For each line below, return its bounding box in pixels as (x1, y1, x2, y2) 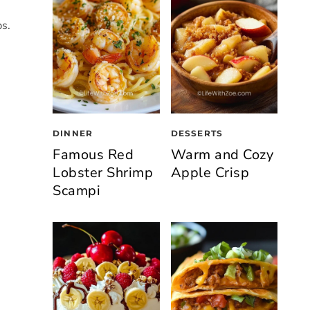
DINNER (53, 127, 93, 138)
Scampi (53, 181, 100, 200)
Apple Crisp (170, 163, 249, 182)
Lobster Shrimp (53, 163, 153, 182)
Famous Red (53, 145, 134, 164)
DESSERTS (170, 127, 224, 138)
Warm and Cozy (170, 145, 273, 164)
